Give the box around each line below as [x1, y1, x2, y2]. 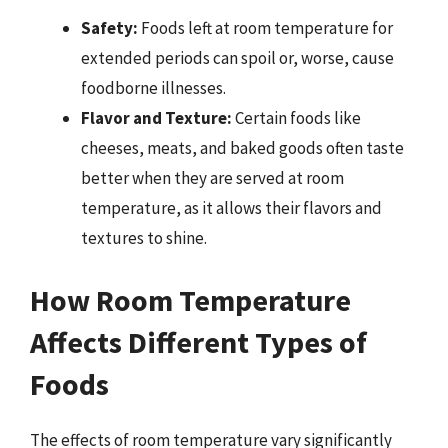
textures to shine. [81, 227, 207, 249]
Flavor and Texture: [81, 107, 232, 129]
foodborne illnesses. [81, 77, 226, 99]
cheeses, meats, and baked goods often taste [81, 137, 404, 159]
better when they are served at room [81, 167, 344, 189]
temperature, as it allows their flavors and [81, 197, 382, 219]
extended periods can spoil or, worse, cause [81, 47, 394, 69]
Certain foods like [232, 107, 361, 129]
